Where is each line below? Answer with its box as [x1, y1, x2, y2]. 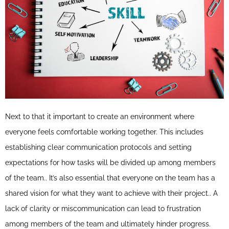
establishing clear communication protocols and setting [5, 143, 192, 151]
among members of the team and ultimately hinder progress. [5, 219, 211, 228]
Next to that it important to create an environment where [5, 112, 194, 121]
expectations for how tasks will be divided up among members [5, 158, 216, 167]
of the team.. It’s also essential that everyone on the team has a [5, 173, 215, 182]
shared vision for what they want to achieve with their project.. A [5, 189, 218, 197]
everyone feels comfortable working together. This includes [5, 127, 203, 136]
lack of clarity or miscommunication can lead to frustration [5, 204, 201, 213]
